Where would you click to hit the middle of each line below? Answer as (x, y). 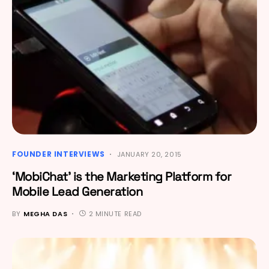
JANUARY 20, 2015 (149, 154)
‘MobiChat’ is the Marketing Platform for (122, 176)
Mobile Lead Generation (77, 191)
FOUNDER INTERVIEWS (59, 154)
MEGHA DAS (46, 213)
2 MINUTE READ (115, 213)
